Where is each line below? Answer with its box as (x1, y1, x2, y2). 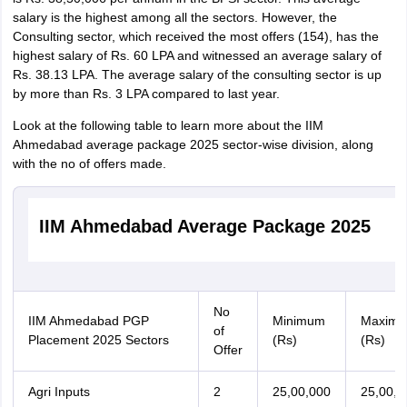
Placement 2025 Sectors (27, 333, 169, 347)
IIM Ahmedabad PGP (27, 313, 149, 328)
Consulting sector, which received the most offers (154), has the (12, 29, 379, 44)
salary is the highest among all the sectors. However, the (12, 10, 337, 25)
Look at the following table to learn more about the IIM (12, 118, 323, 133)
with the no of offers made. (12, 156, 166, 171)
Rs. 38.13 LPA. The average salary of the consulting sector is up (12, 67, 382, 82)
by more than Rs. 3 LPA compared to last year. (12, 86, 280, 101)
